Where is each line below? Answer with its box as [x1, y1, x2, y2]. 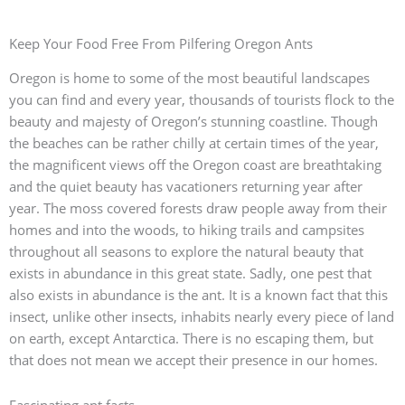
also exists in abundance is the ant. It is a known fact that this [9, 286, 388, 305]
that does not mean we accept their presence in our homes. [9, 351, 378, 370]
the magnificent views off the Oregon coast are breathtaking [9, 155, 381, 174]
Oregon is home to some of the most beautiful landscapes [9, 69, 370, 88]
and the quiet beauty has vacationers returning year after [9, 177, 363, 196]
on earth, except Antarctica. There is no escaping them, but [9, 329, 373, 348]
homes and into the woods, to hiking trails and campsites [9, 221, 364, 240]
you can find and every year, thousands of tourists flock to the [9, 90, 394, 109]
